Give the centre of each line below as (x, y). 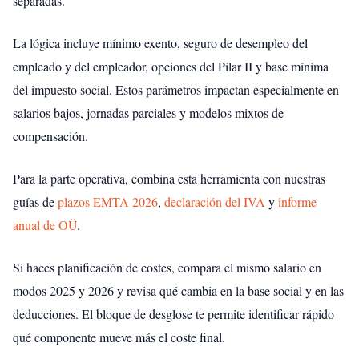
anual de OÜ (45, 225)
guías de (35, 202)
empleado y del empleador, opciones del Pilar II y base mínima (171, 67)
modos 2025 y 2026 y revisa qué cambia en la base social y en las (178, 291)
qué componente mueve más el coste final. (119, 337)
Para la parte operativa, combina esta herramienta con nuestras (169, 179)
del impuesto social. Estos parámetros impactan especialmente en (176, 90)
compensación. (50, 136)
